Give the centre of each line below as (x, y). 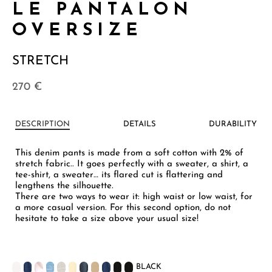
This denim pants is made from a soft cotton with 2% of (129, 154)
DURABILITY (233, 124)
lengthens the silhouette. (64, 186)
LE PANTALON (103, 10)
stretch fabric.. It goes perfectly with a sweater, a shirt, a (132, 165)
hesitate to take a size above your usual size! (107, 219)
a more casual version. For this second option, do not (123, 208)
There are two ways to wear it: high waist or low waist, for (134, 197)
